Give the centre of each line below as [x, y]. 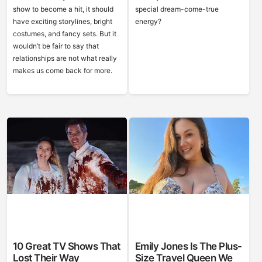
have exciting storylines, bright [62, 21]
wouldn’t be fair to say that [56, 46]
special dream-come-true [177, 9]
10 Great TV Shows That [66, 246]
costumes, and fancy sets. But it [64, 34]
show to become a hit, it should [63, 9]
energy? [148, 21]
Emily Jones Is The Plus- [188, 246]
